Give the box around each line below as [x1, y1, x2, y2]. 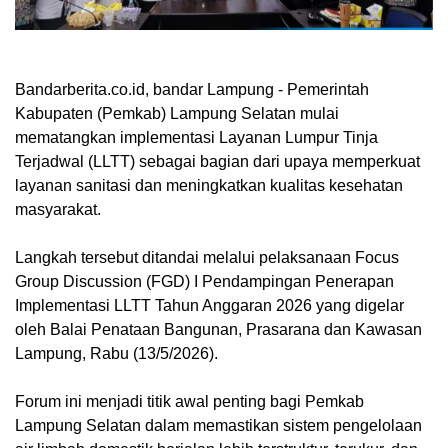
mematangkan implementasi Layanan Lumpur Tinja [15, 128, 378, 146]
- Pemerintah [274, 80, 369, 98]
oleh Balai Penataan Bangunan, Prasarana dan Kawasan [15, 320, 422, 338]
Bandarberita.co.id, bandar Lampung [15, 80, 274, 98]
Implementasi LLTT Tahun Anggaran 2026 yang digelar [15, 296, 404, 314]
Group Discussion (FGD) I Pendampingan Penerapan [15, 272, 394, 290]
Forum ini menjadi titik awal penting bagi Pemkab [15, 392, 364, 410]
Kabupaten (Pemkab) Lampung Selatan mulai [15, 104, 339, 122]
